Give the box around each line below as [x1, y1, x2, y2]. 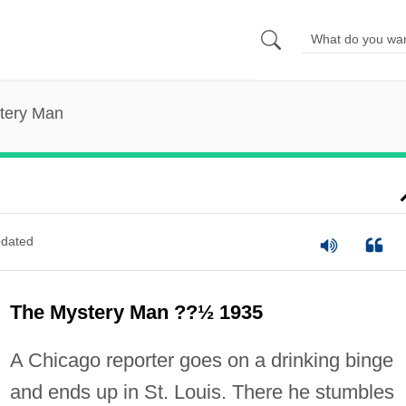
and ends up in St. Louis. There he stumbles [9, 380, 394, 403]
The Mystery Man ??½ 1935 [9, 300, 263, 324]
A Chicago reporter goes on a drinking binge [9, 348, 393, 372]
